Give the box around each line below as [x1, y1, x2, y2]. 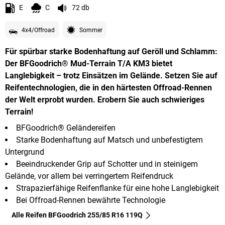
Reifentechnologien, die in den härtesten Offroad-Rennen [5, 83, 212, 93]
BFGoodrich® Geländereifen [16, 123, 116, 133]
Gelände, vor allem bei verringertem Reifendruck [5, 171, 173, 181]
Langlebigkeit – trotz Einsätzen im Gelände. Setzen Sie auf [5, 71, 217, 81]
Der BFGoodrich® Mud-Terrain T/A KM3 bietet [5, 59, 172, 69]
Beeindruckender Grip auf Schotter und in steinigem [16, 159, 198, 169]
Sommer [79, 27, 102, 34]
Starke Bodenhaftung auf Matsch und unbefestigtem [16, 135, 203, 145]
